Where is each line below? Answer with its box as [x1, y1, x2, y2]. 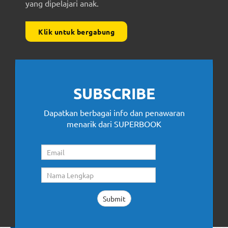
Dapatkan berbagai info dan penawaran [43, 107, 185, 118]
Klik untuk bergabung [38, 27, 115, 37]
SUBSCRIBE [73, 84, 155, 103]
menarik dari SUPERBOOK [67, 119, 161, 129]
